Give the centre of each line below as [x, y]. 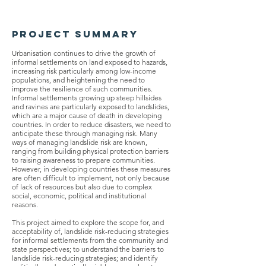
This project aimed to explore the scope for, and [88, 222]
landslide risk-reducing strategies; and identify [85, 258]
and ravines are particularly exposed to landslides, [91, 107]
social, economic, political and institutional [79, 196]
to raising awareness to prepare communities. [83, 160]
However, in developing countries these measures [91, 169]
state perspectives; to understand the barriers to [88, 249]
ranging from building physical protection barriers [90, 151]
